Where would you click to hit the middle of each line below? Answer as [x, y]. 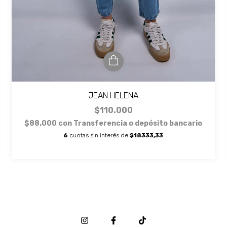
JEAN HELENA [113, 95]
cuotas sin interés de [99, 135]
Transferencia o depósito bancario [138, 123]
